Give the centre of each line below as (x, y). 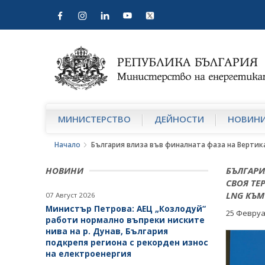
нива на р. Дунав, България (107, 231)
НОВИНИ (64, 171)
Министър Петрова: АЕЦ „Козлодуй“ (126, 209)
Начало (67, 145)
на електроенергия (88, 254)
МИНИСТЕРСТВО (94, 119)
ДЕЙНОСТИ (179, 119)
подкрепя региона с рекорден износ (127, 243)
